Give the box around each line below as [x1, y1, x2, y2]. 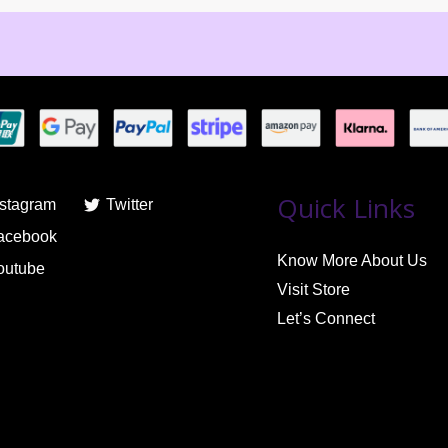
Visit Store [276, 280, 350, 298]
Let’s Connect [276, 309, 375, 327]
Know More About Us [276, 251, 427, 269]
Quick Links [276, 189, 415, 226]
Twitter [106, 195, 154, 213]
